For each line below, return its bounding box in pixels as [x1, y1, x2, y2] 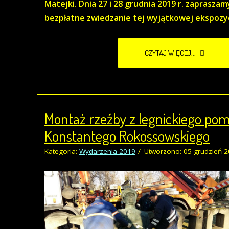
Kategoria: [44, 146, 79, 156]
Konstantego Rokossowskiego [44, 126, 210, 145]
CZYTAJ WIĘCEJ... [145, 48, 197, 58]
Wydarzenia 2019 [79, 146, 135, 156]
